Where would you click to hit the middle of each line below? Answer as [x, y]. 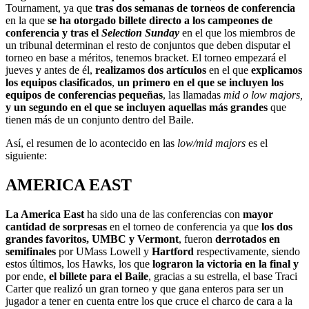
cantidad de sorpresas [56, 226]
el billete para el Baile [99, 276]
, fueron [197, 239]
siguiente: [26, 155]
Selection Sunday [140, 32]
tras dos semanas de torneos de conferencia [195, 8]
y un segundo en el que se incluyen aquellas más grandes [137, 107]
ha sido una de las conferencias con [163, 214]
